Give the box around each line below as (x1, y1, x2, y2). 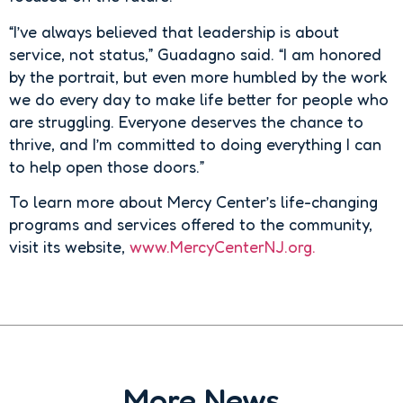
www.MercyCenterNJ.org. (130, 236, 316, 256)
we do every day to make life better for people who (9, 88, 389, 109)
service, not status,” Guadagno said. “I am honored (9, 43, 381, 64)
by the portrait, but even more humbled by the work (9, 66, 388, 86)
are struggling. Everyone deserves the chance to (9, 111, 363, 131)
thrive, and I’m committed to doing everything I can (9, 133, 381, 154)
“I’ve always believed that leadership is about (9, 21, 339, 41)
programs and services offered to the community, (9, 213, 372, 234)
